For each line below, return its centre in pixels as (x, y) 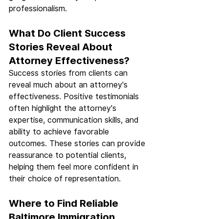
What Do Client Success (68, 33)
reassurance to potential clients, (69, 155)
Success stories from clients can (69, 73)
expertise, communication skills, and (75, 120)
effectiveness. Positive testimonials (75, 97)
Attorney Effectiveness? (69, 61)
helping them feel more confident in (75, 167)
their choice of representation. (65, 179)
